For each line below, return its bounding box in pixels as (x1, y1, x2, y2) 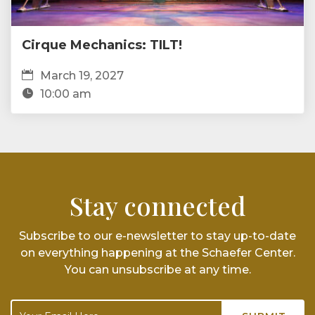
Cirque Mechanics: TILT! (22, 37, 182, 53)
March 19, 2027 (40, 69, 124, 83)
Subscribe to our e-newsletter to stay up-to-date (19, 229, 296, 243)
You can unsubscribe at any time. (64, 263, 251, 277)
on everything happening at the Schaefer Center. (20, 246, 295, 260)
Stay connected (70, 188, 245, 223)
